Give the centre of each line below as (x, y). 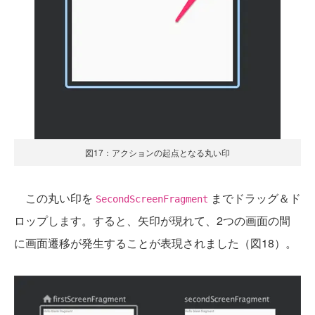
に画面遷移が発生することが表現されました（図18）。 (155, 243)
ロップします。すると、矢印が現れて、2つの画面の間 (152, 221)
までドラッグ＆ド (255, 198)
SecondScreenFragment (152, 199)
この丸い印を (55, 198)
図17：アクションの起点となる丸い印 (157, 153)
